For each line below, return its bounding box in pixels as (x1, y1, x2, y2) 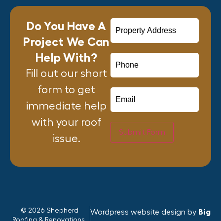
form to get (37, 84, 95, 96)
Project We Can (23, 36, 110, 48)
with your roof (31, 117, 102, 128)
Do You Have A (26, 20, 107, 33)
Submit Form (119, 128, 165, 137)
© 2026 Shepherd (21, 207, 79, 214)
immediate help (26, 101, 107, 112)
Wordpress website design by (90, 208, 199, 216)
